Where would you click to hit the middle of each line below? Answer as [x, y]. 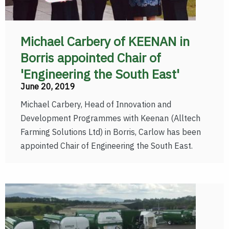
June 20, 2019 [48, 86]
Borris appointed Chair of [91, 58]
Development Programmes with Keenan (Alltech [110, 118]
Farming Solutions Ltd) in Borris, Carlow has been [111, 132]
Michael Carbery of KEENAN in [105, 41]
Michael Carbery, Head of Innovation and [96, 104]
